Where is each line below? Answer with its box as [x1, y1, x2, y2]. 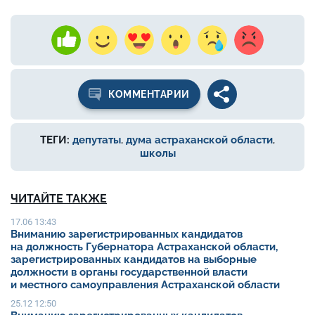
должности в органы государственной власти [11, 266, 247, 279]
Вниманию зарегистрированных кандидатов [11, 228, 243, 241]
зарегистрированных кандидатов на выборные [11, 253, 257, 266]
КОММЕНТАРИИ [108, 89, 190, 101]
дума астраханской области [126, 134, 273, 147]
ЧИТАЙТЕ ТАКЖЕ [11, 192, 107, 206]
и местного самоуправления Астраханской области [11, 278, 280, 292]
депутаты [72, 134, 121, 147]
